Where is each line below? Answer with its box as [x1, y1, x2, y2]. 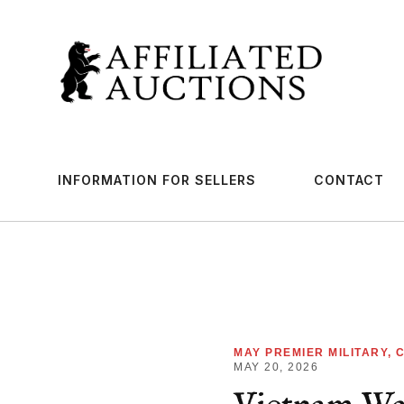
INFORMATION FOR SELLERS [58, 171, 256, 188]
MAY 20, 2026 [234, 360, 318, 373]
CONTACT [314, 171, 384, 188]
